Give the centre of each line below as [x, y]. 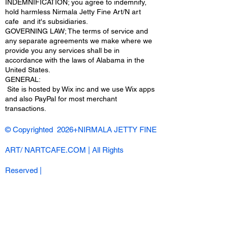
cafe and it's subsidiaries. [47, 21]
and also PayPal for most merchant [61, 99]
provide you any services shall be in [62, 50]
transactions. [26, 108]
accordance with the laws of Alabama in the [75, 60]
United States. [28, 70]
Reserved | [23, 170]
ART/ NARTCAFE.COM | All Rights [64, 150]
